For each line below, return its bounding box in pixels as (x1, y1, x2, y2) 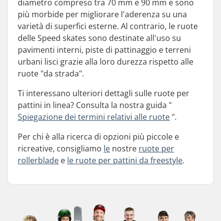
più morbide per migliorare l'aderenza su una (18, 9, 187, 20)
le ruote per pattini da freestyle (67, 155, 183, 166)
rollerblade (18, 155, 59, 166)
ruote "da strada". (18, 68, 84, 79)
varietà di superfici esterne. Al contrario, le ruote (18, 21, 198, 32)
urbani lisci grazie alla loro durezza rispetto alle (18, 56, 193, 67)
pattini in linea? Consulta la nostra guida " (18, 100, 172, 110)
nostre (110, 143, 139, 154)
